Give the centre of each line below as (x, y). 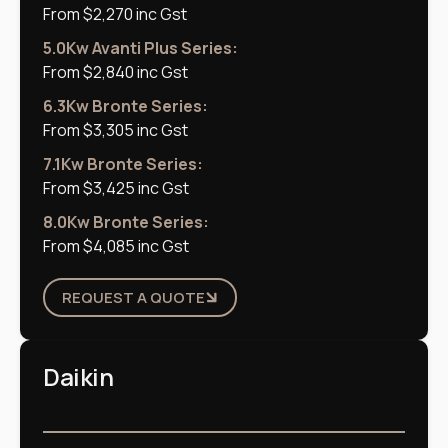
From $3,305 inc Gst (115, 129)
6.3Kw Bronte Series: (125, 105)
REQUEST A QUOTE (133, 297)
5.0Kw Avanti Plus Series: (140, 47)
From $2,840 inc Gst (115, 71)
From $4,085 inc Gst (116, 245)
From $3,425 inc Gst (116, 187)
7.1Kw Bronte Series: (123, 163)
